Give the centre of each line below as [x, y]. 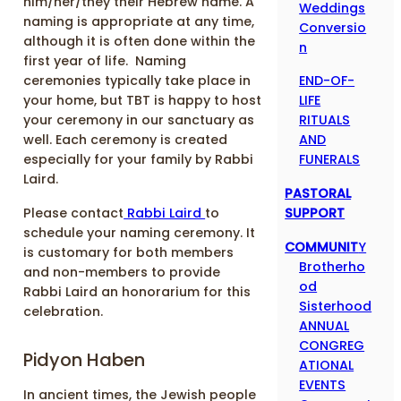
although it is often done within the [140, 41]
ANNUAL [324, 325]
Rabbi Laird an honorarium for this [137, 291]
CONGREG [332, 345]
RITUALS [325, 119]
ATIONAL [327, 365]
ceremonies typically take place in [137, 80]
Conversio [333, 28]
